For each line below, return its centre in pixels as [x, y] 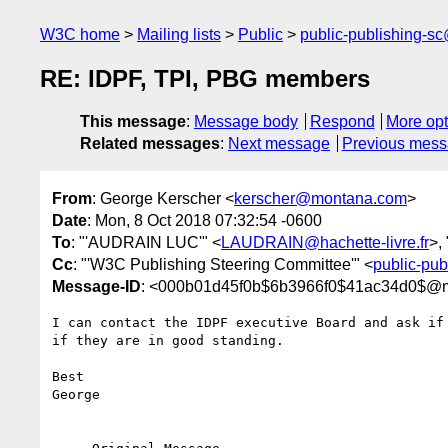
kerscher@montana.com [320, 198]
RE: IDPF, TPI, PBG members [205, 79]
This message [133, 122]
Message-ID [96, 286]
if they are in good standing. [168, 340]
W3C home [80, 34]
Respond [342, 122]
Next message [279, 144]
